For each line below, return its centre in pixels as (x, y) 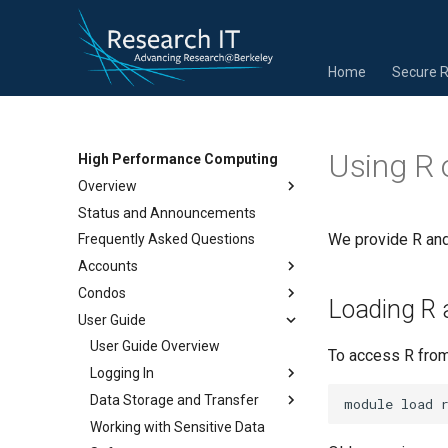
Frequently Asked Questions (166, 239)
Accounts (108, 266)
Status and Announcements (167, 212)
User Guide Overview (155, 346)
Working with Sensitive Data (177, 426)
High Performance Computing (178, 159)
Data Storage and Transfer (174, 399)
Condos (102, 292)
